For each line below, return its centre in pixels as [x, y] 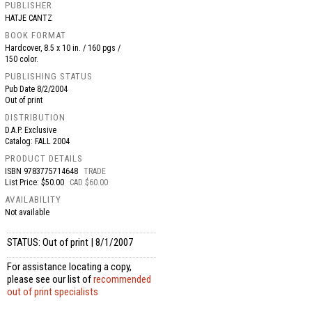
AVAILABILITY [33, 200]
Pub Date [21, 89]
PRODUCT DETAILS [44, 158]
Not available [28, 212]
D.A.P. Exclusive [31, 130]
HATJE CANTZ [29, 18]
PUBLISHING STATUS [49, 76]
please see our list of [50, 279]
